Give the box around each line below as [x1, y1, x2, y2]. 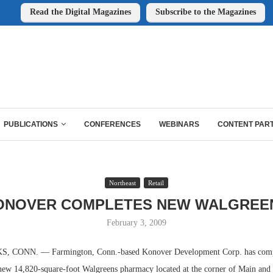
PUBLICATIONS [4, 120, 58, 129]
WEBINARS [159, 120, 199, 129]
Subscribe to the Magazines [155, 7, 256, 16]
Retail [147, 179, 164, 186]
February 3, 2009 [106, 218, 166, 227]
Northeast [108, 179, 136, 186]
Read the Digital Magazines [30, 7, 131, 16]
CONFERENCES [84, 120, 141, 129]
